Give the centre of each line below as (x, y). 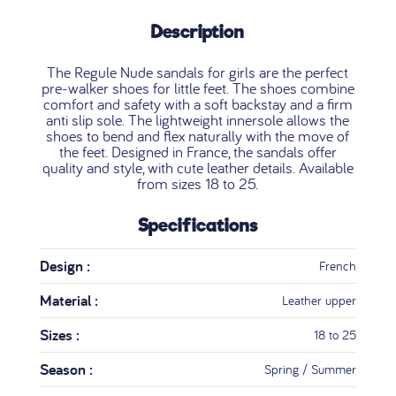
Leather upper (320, 301)
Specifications (198, 226)
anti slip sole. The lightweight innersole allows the (198, 120)
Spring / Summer (311, 369)
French (338, 266)
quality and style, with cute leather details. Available (198, 168)
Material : (69, 301)
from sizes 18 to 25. (198, 184)
